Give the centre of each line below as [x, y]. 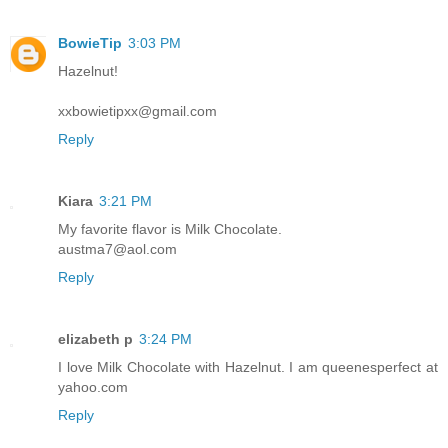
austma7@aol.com [117, 248]
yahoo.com [93, 386]
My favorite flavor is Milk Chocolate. [170, 228]
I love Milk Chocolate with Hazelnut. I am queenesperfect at [248, 366]
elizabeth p [95, 338]
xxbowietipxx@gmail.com [137, 110]
